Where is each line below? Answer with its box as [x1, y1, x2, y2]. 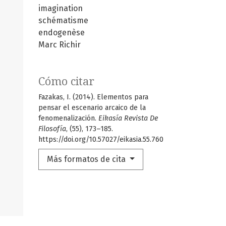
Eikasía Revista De [98, 114, 158, 123]
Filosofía [38, 124, 66, 133]
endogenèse [38, 27, 85, 37]
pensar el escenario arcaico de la [38, 103, 146, 112]
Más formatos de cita [47, 154, 128, 164]
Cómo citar [38, 75, 94, 88]
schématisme [38, 15, 88, 25]
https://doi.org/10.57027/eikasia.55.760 [38, 135, 163, 144]
